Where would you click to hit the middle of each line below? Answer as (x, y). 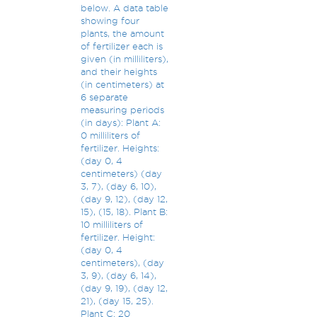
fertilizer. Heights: (120, 148)
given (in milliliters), (124, 59)
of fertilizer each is (121, 46)
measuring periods (122, 110)
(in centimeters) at (122, 84)
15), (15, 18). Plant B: (124, 212)
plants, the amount (122, 33)
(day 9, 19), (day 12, (124, 288)
